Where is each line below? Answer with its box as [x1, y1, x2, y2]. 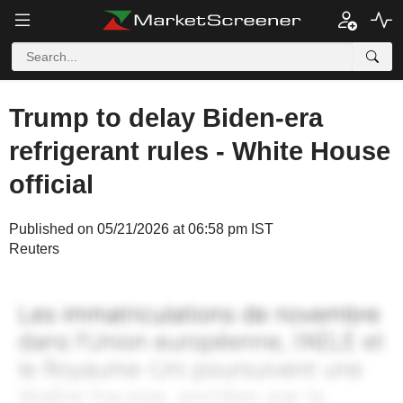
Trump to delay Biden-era [9, 103, 323, 132]
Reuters [9, 241, 59, 256]
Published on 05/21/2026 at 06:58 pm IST [9, 221, 273, 237]
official [9, 170, 94, 199]
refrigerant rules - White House [9, 137, 390, 166]
